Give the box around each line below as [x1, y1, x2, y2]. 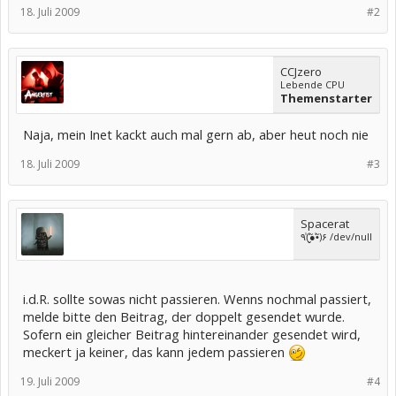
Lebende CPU [280, 78, 345, 91]
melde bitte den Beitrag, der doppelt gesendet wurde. [23, 308, 345, 325]
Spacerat [301, 216, 349, 232]
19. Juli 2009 [20, 374, 80, 389]
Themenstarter [280, 90, 372, 106]
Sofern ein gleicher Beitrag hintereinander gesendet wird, [23, 325, 361, 343]
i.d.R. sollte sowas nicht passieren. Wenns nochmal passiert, [23, 290, 371, 308]
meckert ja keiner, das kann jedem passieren [23, 343, 288, 361]
